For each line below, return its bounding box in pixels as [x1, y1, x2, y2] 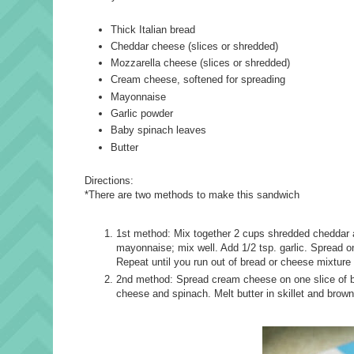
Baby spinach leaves [111, 124, 206, 137]
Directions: [85, 175, 134, 187]
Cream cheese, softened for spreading [111, 73, 285, 86]
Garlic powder [111, 107, 173, 120]
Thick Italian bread [111, 23, 195, 36]
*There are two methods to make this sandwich [85, 189, 299, 201]
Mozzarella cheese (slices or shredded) [111, 57, 290, 70]
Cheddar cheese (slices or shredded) [111, 40, 278, 52]
